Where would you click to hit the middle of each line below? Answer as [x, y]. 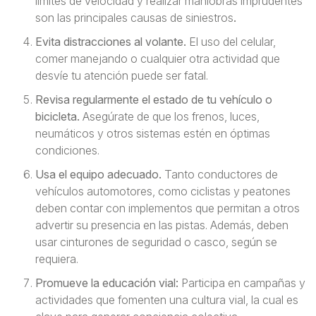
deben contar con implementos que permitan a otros [168, 208]
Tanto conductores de [221, 174]
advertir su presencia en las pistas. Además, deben [162, 225]
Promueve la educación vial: [107, 283]
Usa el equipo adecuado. [100, 174]
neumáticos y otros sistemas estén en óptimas [153, 133]
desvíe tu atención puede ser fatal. [122, 75]
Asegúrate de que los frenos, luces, [171, 116]
